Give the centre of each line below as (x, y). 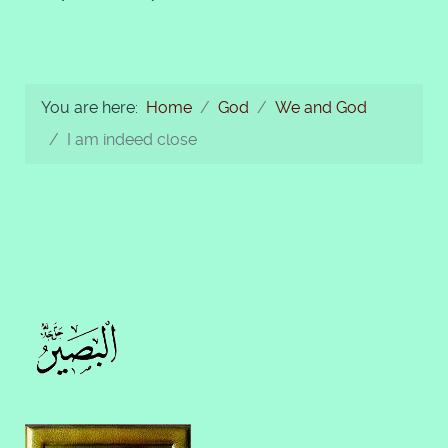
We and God (321, 107)
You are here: (93, 107)
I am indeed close (132, 139)
